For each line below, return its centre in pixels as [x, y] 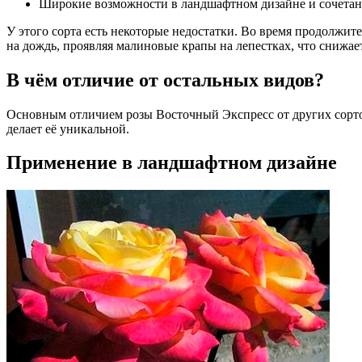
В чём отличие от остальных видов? [165, 80]
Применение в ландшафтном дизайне [172, 163]
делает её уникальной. [68, 128]
